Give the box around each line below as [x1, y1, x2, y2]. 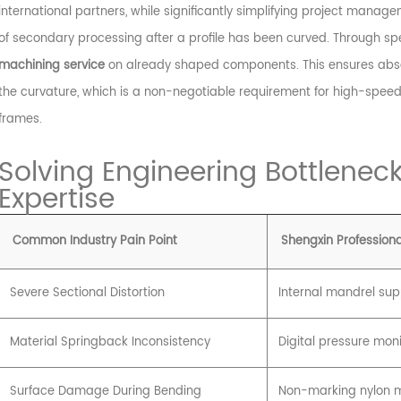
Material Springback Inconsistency [9, 332, 210, 352]
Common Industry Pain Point [12, 231, 177, 251]
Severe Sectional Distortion [9, 283, 165, 303]
